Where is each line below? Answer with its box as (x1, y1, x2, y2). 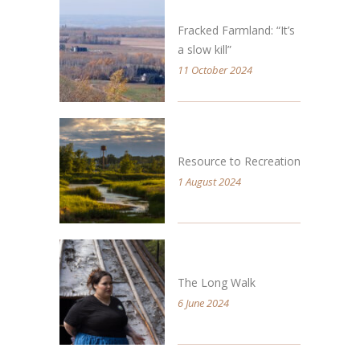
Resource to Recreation (178, 153, 301, 169)
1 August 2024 (178, 174, 241, 189)
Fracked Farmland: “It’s (178, 22, 295, 38)
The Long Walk (178, 274, 256, 290)
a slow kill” (178, 41, 231, 57)
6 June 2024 (178, 295, 229, 310)
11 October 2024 (178, 62, 252, 77)
